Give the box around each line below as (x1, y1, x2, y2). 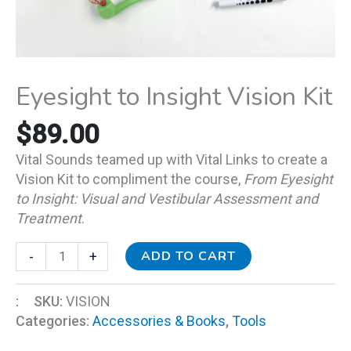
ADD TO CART (141, 248, 237, 266)
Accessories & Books (92, 312, 226, 329)
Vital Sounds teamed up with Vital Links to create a (16, 151, 327, 168)
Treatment (16, 210, 81, 227)
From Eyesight (244, 171, 333, 188)
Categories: (16, 312, 92, 329)
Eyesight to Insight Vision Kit (16, 80, 332, 114)
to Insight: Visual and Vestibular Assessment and (16, 190, 318, 208)
